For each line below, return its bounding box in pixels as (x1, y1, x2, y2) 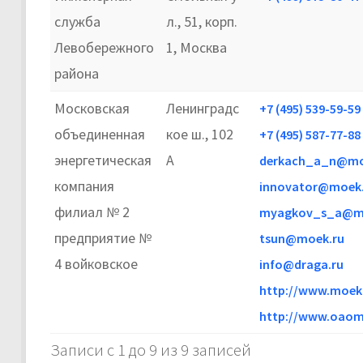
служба (54, 11, 100, 31)
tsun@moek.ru (259, 229, 344, 246)
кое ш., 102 (166, 124, 233, 143)
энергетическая (54, 150, 152, 169)
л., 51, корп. (166, 11, 237, 31)
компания (54, 176, 114, 195)
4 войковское (54, 254, 138, 273)
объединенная (54, 124, 145, 143)
